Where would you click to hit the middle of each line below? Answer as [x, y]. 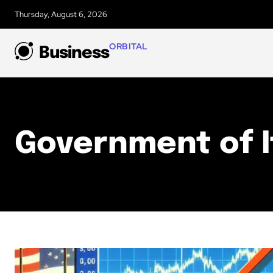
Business [74, 53]
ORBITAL [129, 46]
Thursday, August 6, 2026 [61, 15]
